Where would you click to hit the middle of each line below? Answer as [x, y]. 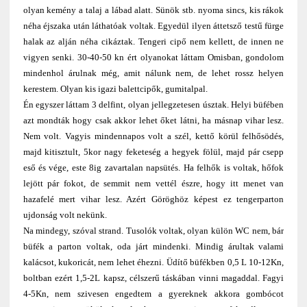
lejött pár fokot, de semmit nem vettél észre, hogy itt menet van [153, 184]
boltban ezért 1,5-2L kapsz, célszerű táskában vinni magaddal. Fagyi [153, 278]
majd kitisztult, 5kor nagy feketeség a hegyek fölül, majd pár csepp [153, 152]
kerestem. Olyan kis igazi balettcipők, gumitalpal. [115, 89]
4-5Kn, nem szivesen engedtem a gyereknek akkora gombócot [153, 294]
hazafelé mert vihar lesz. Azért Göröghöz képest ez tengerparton [153, 199]
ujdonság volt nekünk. [65, 215]
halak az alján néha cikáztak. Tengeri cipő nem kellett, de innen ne [153, 42]
